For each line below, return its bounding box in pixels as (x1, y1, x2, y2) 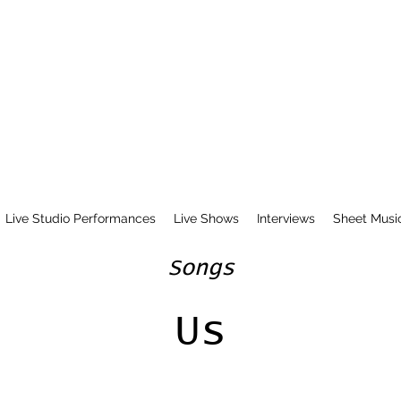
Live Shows (173, 211, 239, 226)
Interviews (256, 211, 315, 226)
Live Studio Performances (4, 211, 156, 226)
